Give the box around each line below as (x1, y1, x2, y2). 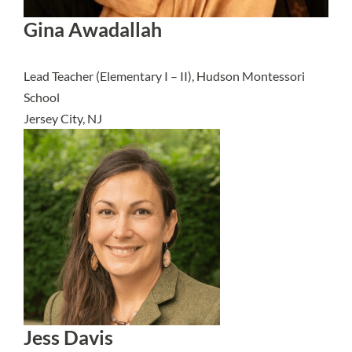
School (24, 90, 60, 104)
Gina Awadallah (24, 18, 162, 41)
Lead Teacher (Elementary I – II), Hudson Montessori (24, 68, 305, 83)
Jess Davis (24, 326, 113, 349)
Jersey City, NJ (24, 111, 102, 126)
